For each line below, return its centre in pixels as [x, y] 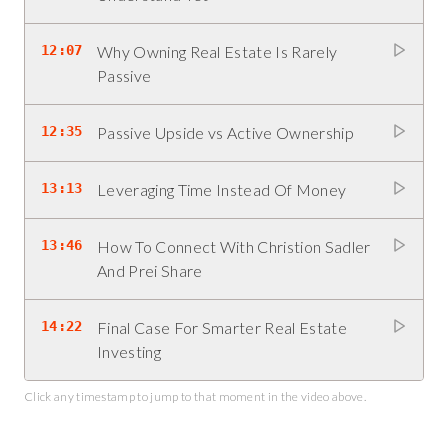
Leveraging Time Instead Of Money [222, 189]
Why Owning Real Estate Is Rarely [217, 51]
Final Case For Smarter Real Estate [222, 327]
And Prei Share [150, 270]
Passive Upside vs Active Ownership [225, 132]
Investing [129, 351]
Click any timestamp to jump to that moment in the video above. [195, 396]
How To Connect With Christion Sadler [234, 246]
